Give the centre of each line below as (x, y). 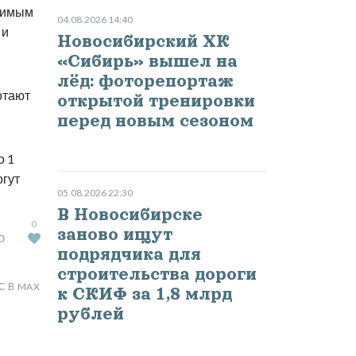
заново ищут (114, 235)
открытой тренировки (156, 101)
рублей (90, 314)
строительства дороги (157, 275)
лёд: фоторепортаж (145, 81)
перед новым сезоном (155, 121)
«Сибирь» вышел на (147, 62)
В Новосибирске (130, 215)
